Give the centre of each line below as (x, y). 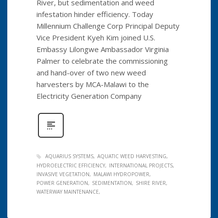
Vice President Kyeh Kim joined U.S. (96, 37)
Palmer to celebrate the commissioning (102, 61)
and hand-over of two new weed (91, 72)
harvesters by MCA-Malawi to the (93, 84)
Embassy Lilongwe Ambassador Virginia (103, 49)
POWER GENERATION (62, 183)
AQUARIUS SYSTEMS (69, 156)
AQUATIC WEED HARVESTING (132, 156)
